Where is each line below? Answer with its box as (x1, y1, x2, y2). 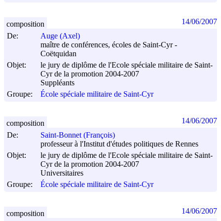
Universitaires (40, 169, 83, 178)
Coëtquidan (40, 49, 76, 58)
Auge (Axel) (40, 32, 80, 40)
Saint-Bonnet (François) (40, 131, 115, 140)
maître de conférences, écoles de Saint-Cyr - (40, 40, 177, 49)
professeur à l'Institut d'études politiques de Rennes (40, 140, 198, 148)
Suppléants (40, 78, 74, 87)
